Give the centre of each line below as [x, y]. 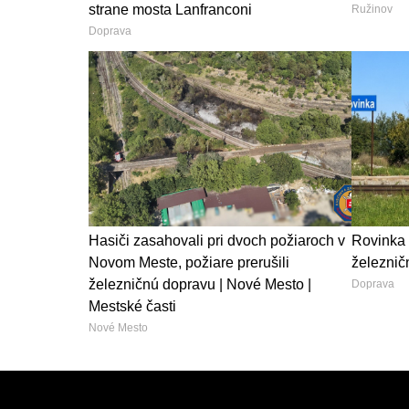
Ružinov [372, 9]
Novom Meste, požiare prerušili [189, 262]
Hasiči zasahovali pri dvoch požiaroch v [217, 240]
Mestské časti [132, 306]
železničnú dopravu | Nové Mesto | [200, 284]
